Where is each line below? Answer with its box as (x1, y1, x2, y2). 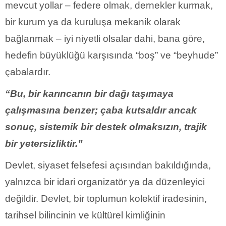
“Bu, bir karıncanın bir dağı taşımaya (5, 88, 174, 99)
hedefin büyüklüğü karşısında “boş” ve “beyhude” (5, 49, 218, 61)
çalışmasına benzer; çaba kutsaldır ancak (5, 104, 197, 116)
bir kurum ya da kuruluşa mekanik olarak (5, 16, 181, 27)
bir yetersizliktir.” (5, 138, 83, 149)
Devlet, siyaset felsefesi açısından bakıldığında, (5, 159, 211, 171)
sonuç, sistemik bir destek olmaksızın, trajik (5, 121, 207, 132)
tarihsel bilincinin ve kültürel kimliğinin (5, 209, 165, 220)
